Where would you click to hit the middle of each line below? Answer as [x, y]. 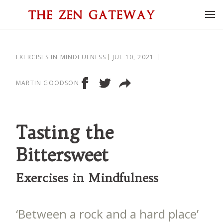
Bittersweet [62, 155]
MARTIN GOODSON [48, 83]
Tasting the [65, 132]
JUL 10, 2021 [133, 57]
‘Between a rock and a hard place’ [107, 214]
